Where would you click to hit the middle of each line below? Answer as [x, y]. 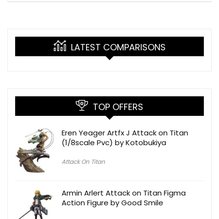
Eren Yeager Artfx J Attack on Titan [125, 132]
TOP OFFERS [118, 107]
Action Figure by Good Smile [112, 202]
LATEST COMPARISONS [118, 47]
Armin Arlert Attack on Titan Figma [124, 193]
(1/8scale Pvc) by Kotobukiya [114, 142]
